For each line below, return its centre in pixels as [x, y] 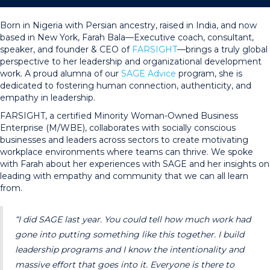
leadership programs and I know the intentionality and [130, 250]
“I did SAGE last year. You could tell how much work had [133, 220]
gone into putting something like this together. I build [130, 235]
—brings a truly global [222, 50]
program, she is [209, 74]
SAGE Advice [149, 74]
